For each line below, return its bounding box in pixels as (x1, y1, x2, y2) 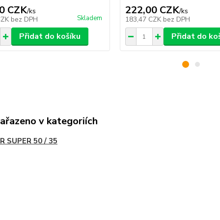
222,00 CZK (125, 3, 179, 17)
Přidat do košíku (19, 31, 81, 42)
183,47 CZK (125, 15, 163, 25)
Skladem (77, 14, 102, 23)
